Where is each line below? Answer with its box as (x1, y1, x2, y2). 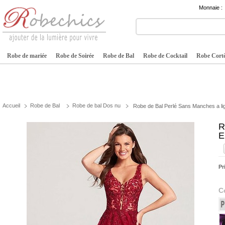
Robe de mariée (7, 52, 47, 59)
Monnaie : (199, 5, 222, 11)
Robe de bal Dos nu (72, 102, 121, 108)
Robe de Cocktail (143, 52, 187, 59)
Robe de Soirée (56, 52, 94, 59)
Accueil (3, 102, 20, 108)
